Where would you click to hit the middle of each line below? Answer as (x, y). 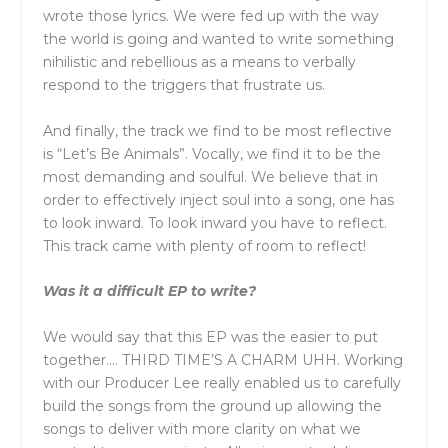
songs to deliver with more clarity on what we (201, 428)
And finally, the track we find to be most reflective (217, 130)
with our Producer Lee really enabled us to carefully (221, 382)
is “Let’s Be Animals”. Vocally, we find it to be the (211, 153)
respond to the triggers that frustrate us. (183, 85)
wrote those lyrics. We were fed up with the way (210, 16)
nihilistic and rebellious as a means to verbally (199, 62)
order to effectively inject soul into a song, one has (218, 199)
